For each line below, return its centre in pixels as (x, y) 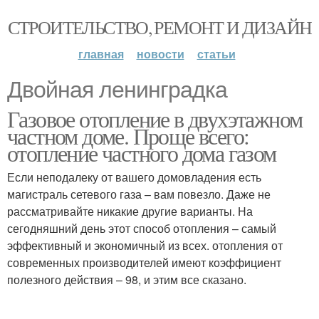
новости (160, 54)
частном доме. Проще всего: (128, 136)
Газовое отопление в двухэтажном (155, 119)
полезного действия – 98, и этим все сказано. (127, 279)
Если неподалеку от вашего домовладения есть (134, 177)
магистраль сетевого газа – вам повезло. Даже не (139, 194)
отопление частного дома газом (142, 153)
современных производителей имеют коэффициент (144, 262)
